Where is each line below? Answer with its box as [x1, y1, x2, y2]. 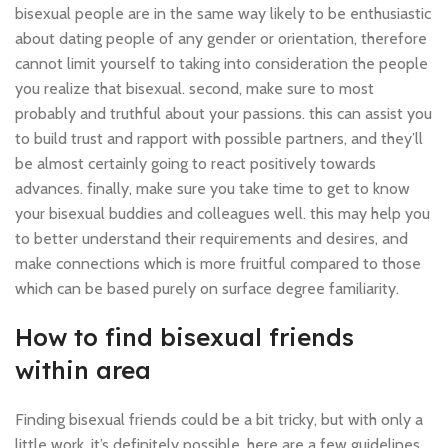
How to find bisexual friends [15, 322, 354, 352]
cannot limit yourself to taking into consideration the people [15, 54, 428, 73]
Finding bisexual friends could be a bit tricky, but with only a [15, 410, 423, 429]
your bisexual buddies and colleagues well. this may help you [15, 204, 430, 223]
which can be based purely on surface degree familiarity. [15, 279, 399, 298]
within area [15, 355, 151, 385]
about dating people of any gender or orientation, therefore [15, 29, 427, 48]
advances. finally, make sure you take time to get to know [15, 179, 410, 198]
